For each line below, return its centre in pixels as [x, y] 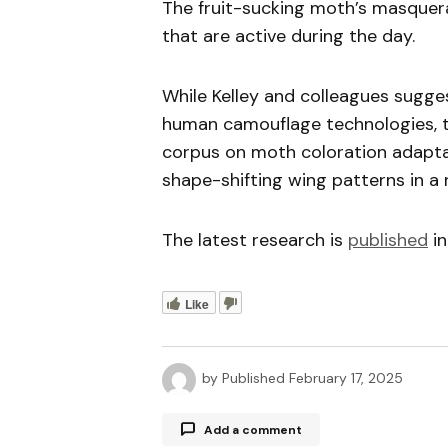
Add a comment [253, 429]
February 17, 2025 [346, 378]
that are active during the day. [288, 36]
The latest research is [255, 240]
